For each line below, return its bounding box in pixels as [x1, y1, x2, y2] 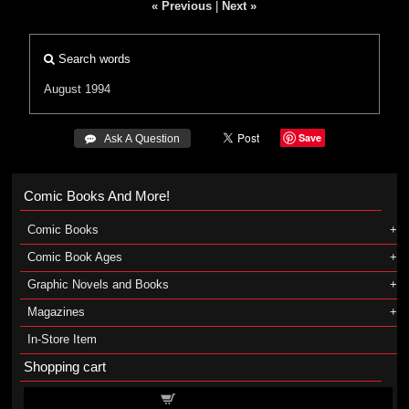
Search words [55, 52, 131, 66]
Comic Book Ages [26, 250, 122, 264]
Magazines [26, 305, 85, 319]
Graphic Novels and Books [26, 278, 169, 291]
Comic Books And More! [23, 188, 170, 204]
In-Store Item [26, 332, 97, 346]
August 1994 [44, 82, 111, 96]
